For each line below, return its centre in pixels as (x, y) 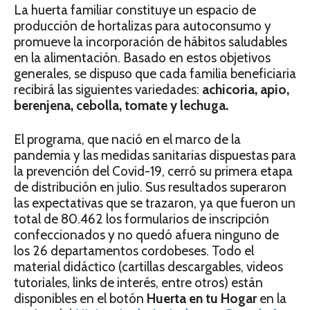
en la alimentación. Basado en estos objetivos (142, 58)
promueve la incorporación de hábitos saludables (151, 42)
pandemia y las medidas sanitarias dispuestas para (155, 155)
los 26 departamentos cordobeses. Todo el (134, 251)
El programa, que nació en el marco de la (127, 139)
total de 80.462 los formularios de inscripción (142, 219)
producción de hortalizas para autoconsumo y (143, 26)
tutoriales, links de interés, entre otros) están (138, 283)
